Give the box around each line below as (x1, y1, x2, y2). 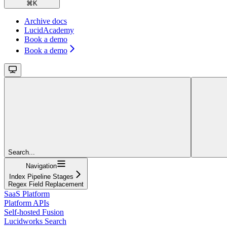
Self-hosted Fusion (4, 208, 64, 217)
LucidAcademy (24, 26, 74, 35)
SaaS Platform (4, 190, 50, 199)
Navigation (26, 162, 57, 170)
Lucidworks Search (4, 217, 66, 226)
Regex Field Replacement (8, 180, 84, 188)
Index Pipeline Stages (9, 173, 73, 181)
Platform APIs (4, 199, 49, 208)
